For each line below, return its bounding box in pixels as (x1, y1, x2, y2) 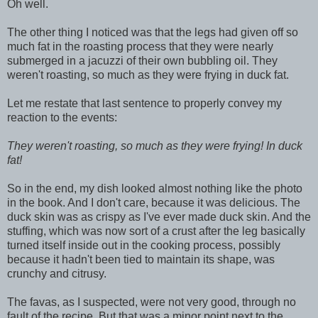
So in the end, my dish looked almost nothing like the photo (7, 182, 302, 194)
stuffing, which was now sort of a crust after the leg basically (7, 224, 305, 237)
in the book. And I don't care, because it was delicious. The (7, 196, 300, 209)
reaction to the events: (7, 111, 117, 124)
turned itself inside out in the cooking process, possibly (7, 238, 280, 251)
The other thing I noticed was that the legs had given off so (7, 26, 298, 38)
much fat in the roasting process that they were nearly (7, 40, 273, 53)
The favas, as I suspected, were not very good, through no (7, 295, 296, 308)
